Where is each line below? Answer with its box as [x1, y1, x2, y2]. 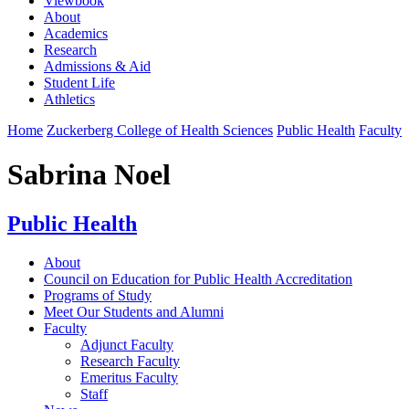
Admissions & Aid [44, 58, 151, 74]
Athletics [44, 90, 95, 107]
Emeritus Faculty [80, 369, 178, 385]
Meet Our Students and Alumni [44, 303, 224, 320]
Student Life [44, 74, 115, 90]
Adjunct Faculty [80, 336, 173, 352]
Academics [44, 25, 108, 41]
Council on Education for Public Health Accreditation [44, 270, 352, 287]
